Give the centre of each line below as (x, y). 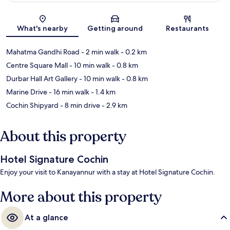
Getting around (115, 28)
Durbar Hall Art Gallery (42, 79)
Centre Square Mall (37, 65)
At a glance (46, 218)
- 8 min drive (79, 106)
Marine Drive (27, 92)
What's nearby (43, 28)
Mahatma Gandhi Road (43, 52)
